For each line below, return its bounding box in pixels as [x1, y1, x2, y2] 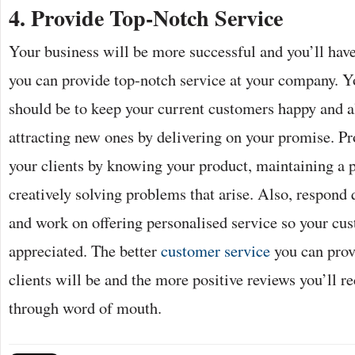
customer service [157, 239, 270, 261]
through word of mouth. [9, 296, 162, 319]
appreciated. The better [9, 239, 157, 261]
